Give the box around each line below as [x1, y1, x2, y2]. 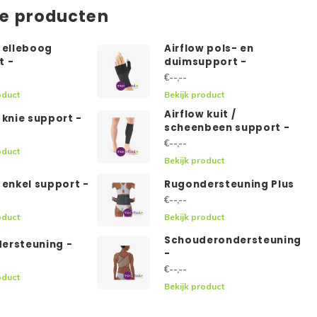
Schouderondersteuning [164, 234, 301, 247]
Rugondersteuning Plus [164, 177, 294, 191]
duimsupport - [164, 55, 247, 69]
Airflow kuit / [164, 108, 236, 121]
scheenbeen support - [164, 121, 290, 134]
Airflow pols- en [164, 42, 254, 55]
